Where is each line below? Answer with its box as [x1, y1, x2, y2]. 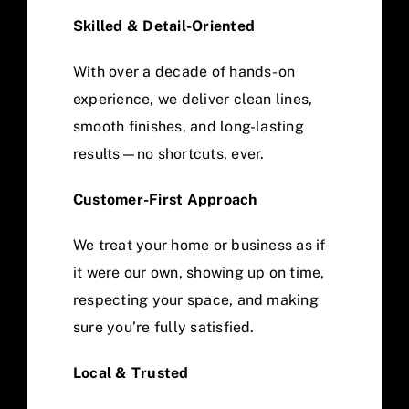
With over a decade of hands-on [73, 63, 296, 80]
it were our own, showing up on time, [73, 264, 325, 281]
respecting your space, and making [73, 291, 319, 309]
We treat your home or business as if [73, 236, 326, 254]
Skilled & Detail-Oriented [73, 17, 255, 35]
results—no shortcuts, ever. [73, 145, 265, 163]
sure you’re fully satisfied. [73, 319, 255, 336]
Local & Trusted [73, 364, 189, 382]
